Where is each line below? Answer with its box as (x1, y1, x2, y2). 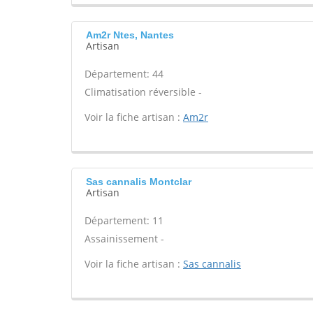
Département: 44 (85, 67, 163, 80)
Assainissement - (85, 232, 164, 245)
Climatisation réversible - (85, 85, 202, 99)
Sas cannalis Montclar (86, 176, 191, 187)
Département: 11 (85, 214, 163, 227)
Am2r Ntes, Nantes (86, 29, 174, 41)
